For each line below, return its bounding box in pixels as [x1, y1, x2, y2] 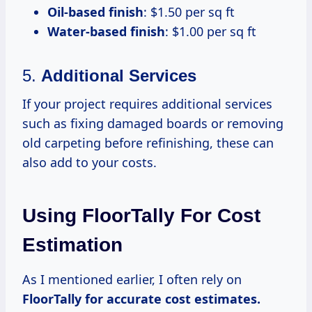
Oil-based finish [47, 3, 143, 20]
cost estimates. [165, 290, 260, 307]
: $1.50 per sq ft [143, 3, 235, 20]
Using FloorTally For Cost [22, 204, 260, 226]
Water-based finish [47, 22, 165, 40]
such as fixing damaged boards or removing [22, 114, 283, 132]
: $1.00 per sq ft [165, 22, 256, 40]
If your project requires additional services [22, 95, 272, 112]
